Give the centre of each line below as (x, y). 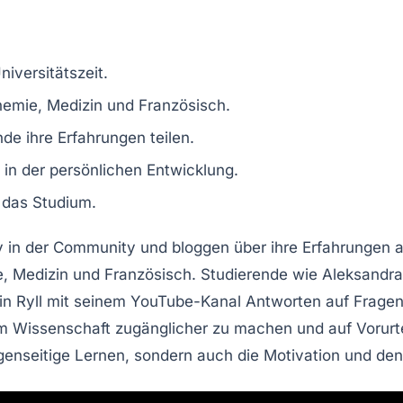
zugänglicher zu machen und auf (233, 328)
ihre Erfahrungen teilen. (108, 137)
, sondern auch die (194, 355)
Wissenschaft (62, 328)
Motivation (302, 355)
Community (94, 247)
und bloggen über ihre (219, 247)
